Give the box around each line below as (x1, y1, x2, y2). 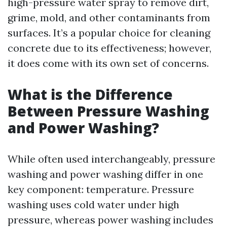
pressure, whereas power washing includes (8, 213, 213, 226)
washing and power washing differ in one (8, 168, 203, 180)
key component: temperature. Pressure (8, 183, 194, 196)
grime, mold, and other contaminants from (8, 11, 210, 24)
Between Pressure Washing (8, 101, 209, 121)
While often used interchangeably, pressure (8, 153, 215, 165)
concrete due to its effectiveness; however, (8, 42, 211, 54)
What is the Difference (8, 85, 173, 104)
